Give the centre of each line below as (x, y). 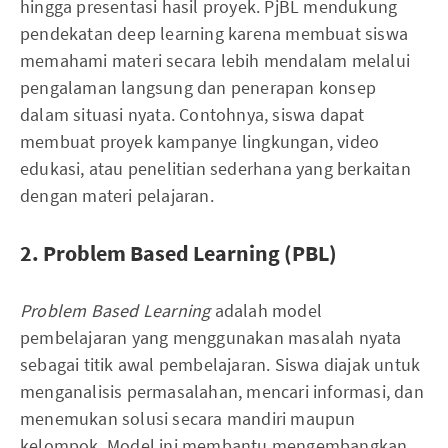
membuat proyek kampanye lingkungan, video (200, 142)
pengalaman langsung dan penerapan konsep (198, 88)
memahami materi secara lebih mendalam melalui (215, 61)
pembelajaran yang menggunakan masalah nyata (211, 338)
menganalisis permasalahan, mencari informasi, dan (222, 392)
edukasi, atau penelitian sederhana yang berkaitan (215, 169)
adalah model (266, 311)
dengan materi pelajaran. (117, 196)
